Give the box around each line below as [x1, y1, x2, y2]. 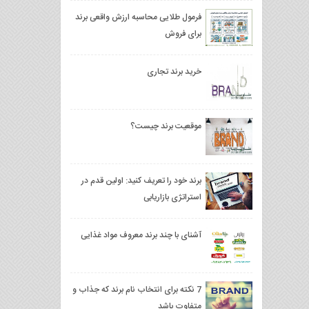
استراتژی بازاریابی [143, 190, 201, 204]
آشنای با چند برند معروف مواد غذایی [81, 228, 201, 242]
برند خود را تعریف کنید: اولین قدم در [81, 174, 201, 188]
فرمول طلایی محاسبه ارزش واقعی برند [75, 10, 201, 24]
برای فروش [165, 27, 201, 41]
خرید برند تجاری [147, 65, 201, 79]
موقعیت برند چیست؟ [130, 119, 201, 133]
